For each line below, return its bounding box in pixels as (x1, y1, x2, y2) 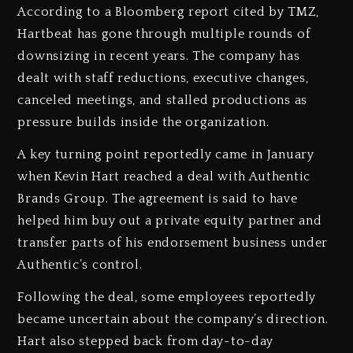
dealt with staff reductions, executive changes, (17, 71, 309, 86)
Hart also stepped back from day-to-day (17, 333, 274, 348)
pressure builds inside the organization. (17, 115, 269, 130)
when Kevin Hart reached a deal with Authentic (17, 169, 310, 184)
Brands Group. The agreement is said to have (17, 191, 298, 206)
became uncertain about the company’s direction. (17, 311, 329, 326)
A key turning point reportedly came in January (17, 147, 314, 162)
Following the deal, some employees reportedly (17, 289, 316, 304)
